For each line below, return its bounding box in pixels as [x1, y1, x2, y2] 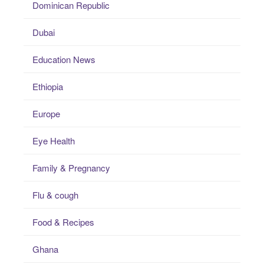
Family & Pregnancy [32, 161, 110, 174]
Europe [32, 107, 60, 120]
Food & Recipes [32, 216, 94, 229]
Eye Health [32, 134, 75, 147]
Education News [32, 53, 95, 66]
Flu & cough [32, 189, 78, 202]
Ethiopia [32, 80, 63, 93]
